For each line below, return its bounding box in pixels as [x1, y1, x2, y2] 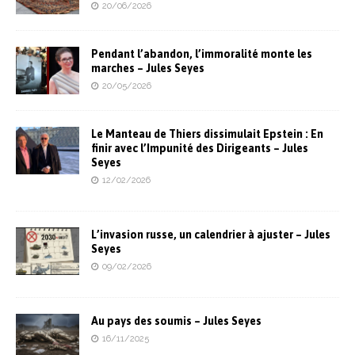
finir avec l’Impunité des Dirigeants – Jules [91, 142, 308, 155]
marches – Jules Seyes [91, 62, 204, 75]
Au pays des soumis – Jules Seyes [91, 315, 261, 328]
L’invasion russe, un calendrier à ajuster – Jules [91, 228, 330, 242]
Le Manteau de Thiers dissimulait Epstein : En [91, 128, 323, 141]
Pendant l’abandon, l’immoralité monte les [91, 48, 312, 61]
